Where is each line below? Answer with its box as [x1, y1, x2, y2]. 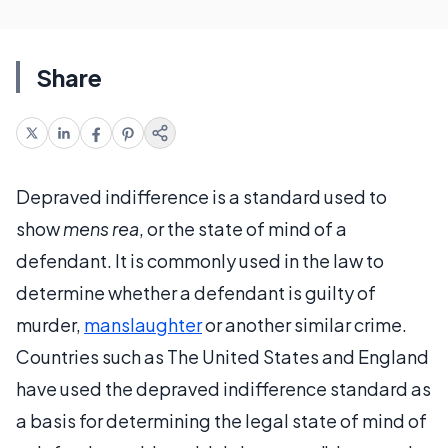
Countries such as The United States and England [16, 345, 429, 368]
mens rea [63, 217, 139, 240]
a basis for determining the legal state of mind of [16, 409, 427, 432]
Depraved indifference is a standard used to [16, 185, 387, 208]
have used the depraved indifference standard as [16, 377, 431, 400]
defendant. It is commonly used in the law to [16, 249, 384, 272]
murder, [16, 313, 84, 336]
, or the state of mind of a [139, 217, 347, 240]
